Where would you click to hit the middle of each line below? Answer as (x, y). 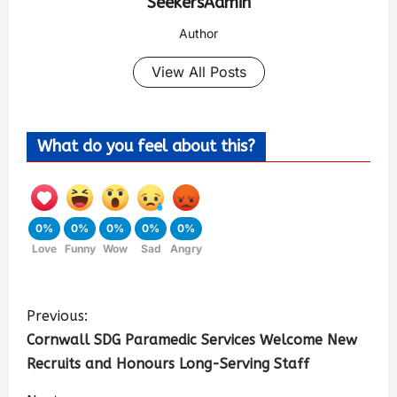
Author (198, 33)
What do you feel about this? (146, 146)
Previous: (57, 315)
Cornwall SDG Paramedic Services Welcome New (192, 339)
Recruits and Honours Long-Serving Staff (168, 363)
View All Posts (198, 71)
